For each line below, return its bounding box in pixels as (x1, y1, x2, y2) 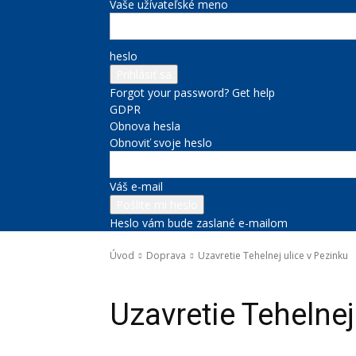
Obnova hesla (110, 118, 180, 133)
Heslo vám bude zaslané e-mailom (110, 215, 288, 230)
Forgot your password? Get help (110, 85, 275, 100)
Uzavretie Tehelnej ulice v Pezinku (198, 249, 348, 262)
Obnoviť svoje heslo (110, 135, 212, 150)
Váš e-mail (110, 179, 163, 194)
